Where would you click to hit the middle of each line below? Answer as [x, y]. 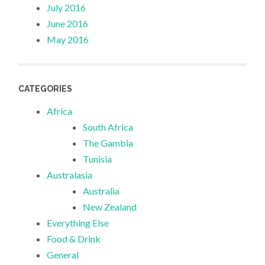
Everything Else [78, 222]
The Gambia [108, 143]
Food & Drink [74, 238]
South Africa [108, 127]
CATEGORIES [46, 88]
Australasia [70, 174]
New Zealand [110, 206]
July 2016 [67, 8]
